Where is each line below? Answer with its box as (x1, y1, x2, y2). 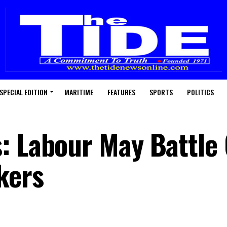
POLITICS (186, 87, 214, 97)
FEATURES (107, 87, 135, 97)
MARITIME (64, 87, 93, 97)
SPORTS (149, 87, 173, 97)
